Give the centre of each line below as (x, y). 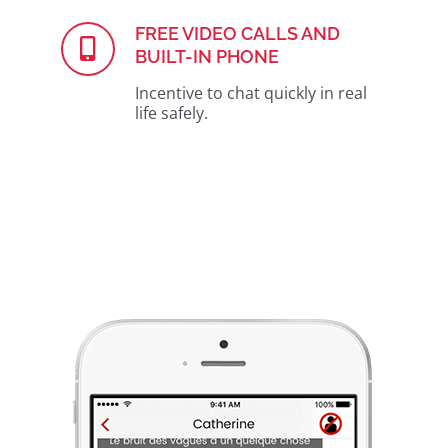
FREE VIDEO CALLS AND (237, 33)
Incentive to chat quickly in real (251, 93)
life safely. (171, 113)
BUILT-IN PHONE (207, 56)
